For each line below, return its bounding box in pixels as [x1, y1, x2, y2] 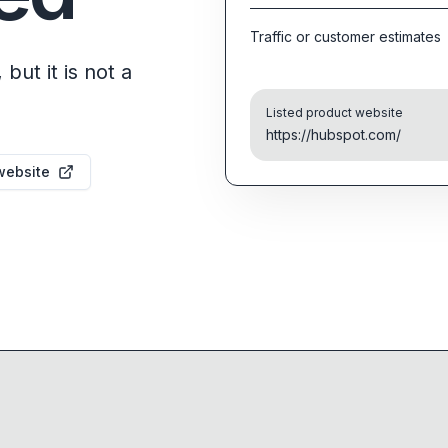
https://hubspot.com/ [266, 126, 402, 143]
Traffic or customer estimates [250, 28, 442, 45]
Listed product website [266, 105, 404, 120]
